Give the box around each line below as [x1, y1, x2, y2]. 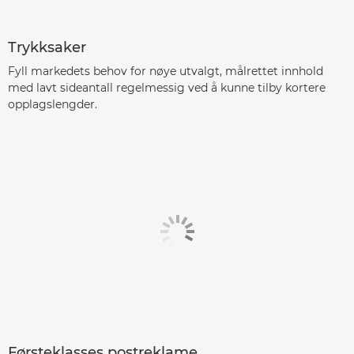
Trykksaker [8, 38, 86, 56]
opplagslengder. [8, 96, 97, 111]
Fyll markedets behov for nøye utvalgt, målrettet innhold [8, 63, 323, 78]
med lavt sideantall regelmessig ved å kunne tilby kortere [8, 80, 326, 95]
